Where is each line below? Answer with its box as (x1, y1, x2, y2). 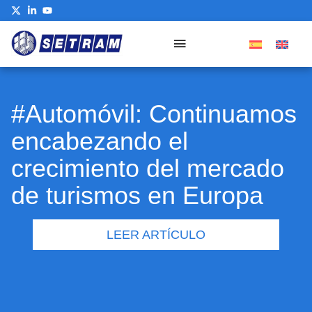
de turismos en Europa (11, 181, 263, 210)
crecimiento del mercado (11, 154, 284, 183)
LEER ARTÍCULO (107, 227, 205, 242)
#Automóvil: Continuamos (11, 100, 297, 129)
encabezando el (11, 127, 188, 156)
